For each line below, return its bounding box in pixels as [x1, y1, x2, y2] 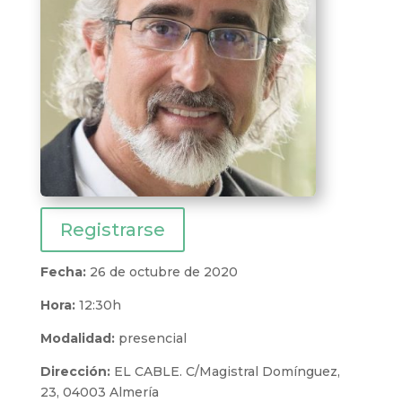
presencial [114, 330, 187, 347]
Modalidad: [39, 330, 115, 347]
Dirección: [39, 363, 114, 380]
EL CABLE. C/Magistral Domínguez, [113, 363, 340, 380]
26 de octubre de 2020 [85, 264, 238, 281]
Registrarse [59, 219, 165, 241]
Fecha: [39, 264, 86, 281]
